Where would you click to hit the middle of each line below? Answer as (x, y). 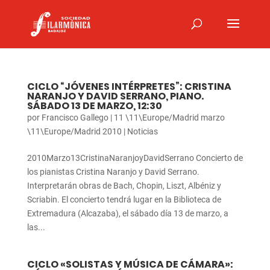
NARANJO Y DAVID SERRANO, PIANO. (115, 96)
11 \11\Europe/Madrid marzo (169, 118)
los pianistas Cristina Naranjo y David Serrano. (113, 172)
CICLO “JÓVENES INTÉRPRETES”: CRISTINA (129, 86)
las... (36, 227)
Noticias (142, 131)
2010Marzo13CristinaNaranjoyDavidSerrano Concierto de (135, 158)
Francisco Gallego (75, 118)
